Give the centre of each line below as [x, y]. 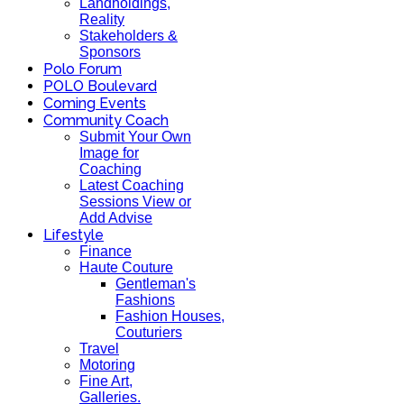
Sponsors [110, 52]
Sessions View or [135, 202]
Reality [102, 19]
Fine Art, [106, 381]
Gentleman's [156, 284]
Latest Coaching [132, 185]
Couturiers [149, 332]
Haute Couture [126, 267]
